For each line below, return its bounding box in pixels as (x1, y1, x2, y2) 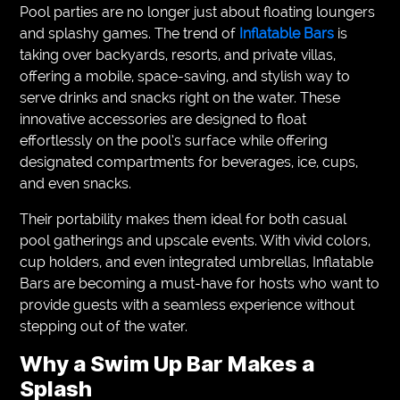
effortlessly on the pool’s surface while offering (20, 131, 329, 149)
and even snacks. (20, 174, 132, 192)
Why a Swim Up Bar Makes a (20, 350, 315, 377)
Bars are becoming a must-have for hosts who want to (20, 274, 380, 292)
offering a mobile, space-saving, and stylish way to (20, 67, 351, 85)
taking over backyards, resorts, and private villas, (20, 46, 337, 63)
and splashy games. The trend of (20, 24, 240, 42)
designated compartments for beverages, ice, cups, (20, 153, 359, 171)
